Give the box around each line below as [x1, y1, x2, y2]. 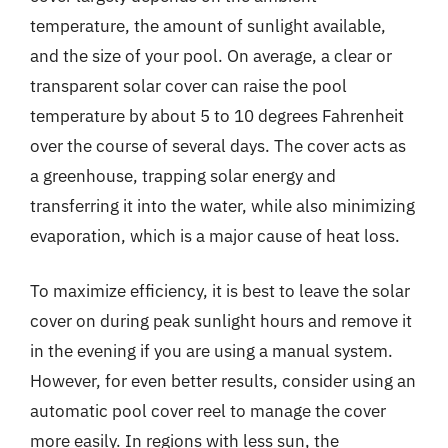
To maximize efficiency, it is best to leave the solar [30, 280, 410, 302]
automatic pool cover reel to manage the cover [30, 400, 386, 422]
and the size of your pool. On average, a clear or [30, 44, 392, 67]
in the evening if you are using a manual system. [30, 340, 393, 362]
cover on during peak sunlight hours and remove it [30, 310, 412, 332]
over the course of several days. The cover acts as [30, 134, 406, 157]
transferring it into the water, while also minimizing [30, 194, 415, 217]
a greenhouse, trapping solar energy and [30, 164, 336, 187]
